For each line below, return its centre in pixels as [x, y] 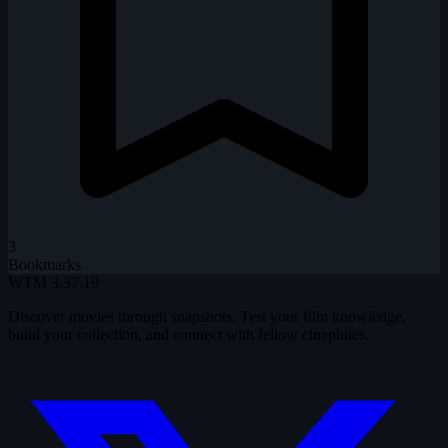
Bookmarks [44, 265]
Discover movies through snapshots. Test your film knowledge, [207, 317]
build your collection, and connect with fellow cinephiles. [188, 335]
